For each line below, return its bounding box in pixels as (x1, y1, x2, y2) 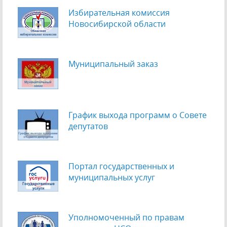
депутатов (68, 120, 108, 132)
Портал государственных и (68, 160, 174, 172)
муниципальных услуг (68, 171, 155, 183)
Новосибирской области (68, 18, 166, 29)
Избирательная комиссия (68, 7, 170, 18)
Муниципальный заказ (68, 58, 158, 69)
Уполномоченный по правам (68, 211, 184, 223)
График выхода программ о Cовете (68, 109, 207, 121)
